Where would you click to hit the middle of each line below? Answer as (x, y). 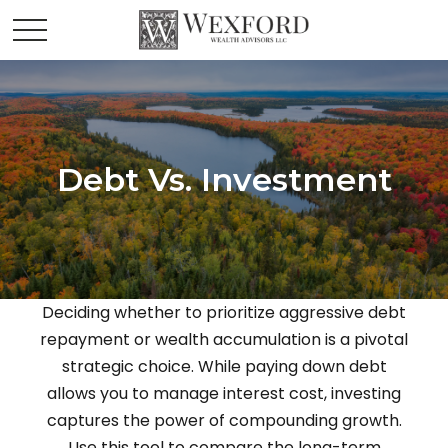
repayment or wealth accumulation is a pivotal (224, 339)
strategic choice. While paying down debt (224, 366)
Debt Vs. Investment (224, 179)
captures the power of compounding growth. (224, 420)
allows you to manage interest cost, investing (224, 393)
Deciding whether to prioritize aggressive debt (224, 312)
